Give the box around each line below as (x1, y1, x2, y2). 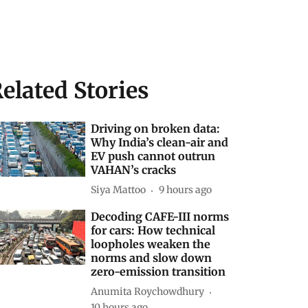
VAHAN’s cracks (91, 162, 177, 177)
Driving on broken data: (91, 121, 221, 135)
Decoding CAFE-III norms (91, 209, 230, 223)
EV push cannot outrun (91, 148, 216, 163)
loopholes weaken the (91, 236, 211, 251)
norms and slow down (91, 250, 212, 265)
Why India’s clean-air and (91, 135, 229, 149)
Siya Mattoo (91, 184, 146, 197)
